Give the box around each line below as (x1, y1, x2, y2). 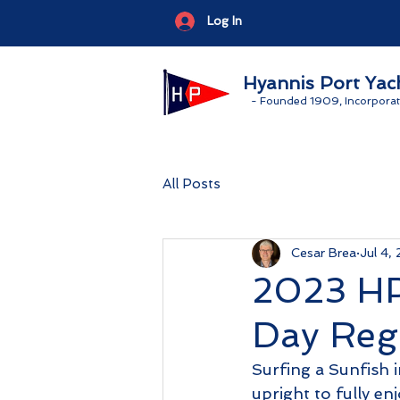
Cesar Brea (291, 246, 356, 261)
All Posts (162, 176, 221, 193)
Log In (207, 14, 242, 28)
